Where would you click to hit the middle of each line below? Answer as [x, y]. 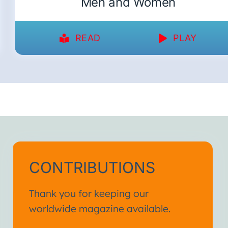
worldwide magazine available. [100, 209]
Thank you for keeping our [89, 194]
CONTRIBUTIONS [92, 168]
